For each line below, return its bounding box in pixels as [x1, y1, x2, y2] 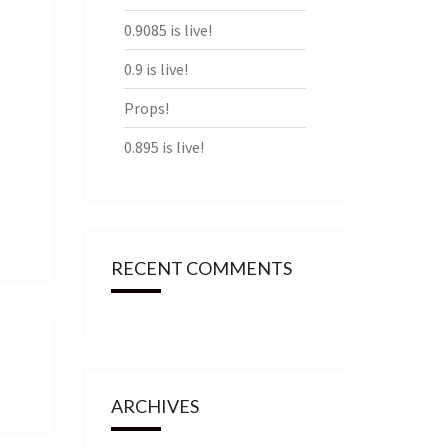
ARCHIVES [110, 395, 199, 417]
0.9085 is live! [123, 20, 212, 40]
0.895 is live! [123, 137, 204, 157]
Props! [123, 98, 169, 118]
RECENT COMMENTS [110, 257, 292, 279]
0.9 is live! [123, 59, 188, 79]
